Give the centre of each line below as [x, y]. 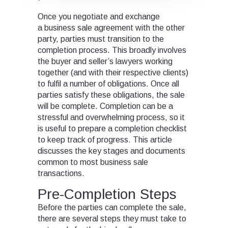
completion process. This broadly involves [112, 50]
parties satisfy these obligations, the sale [111, 95]
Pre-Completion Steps [107, 194]
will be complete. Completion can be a [105, 106]
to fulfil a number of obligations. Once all [108, 84]
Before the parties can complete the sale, [112, 208]
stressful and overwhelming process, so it [111, 118]
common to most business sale [93, 162]
